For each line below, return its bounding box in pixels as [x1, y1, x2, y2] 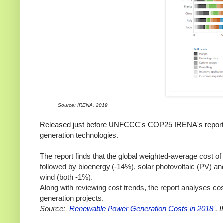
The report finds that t [40, 152, 109, 161]
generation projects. [40, 194, 104, 203]
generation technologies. [40, 131, 118, 140]
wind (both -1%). [40, 173, 93, 182]
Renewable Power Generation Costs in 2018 [69, 204, 213, 213]
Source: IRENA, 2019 [58, 102, 108, 108]
